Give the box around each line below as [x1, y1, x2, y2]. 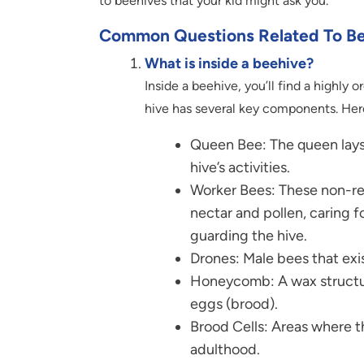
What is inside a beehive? [145, 54, 314, 72]
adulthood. [190, 340, 260, 358]
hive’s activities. [190, 158, 290, 176]
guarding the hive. [190, 226, 307, 245]
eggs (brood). [190, 294, 278, 313]
